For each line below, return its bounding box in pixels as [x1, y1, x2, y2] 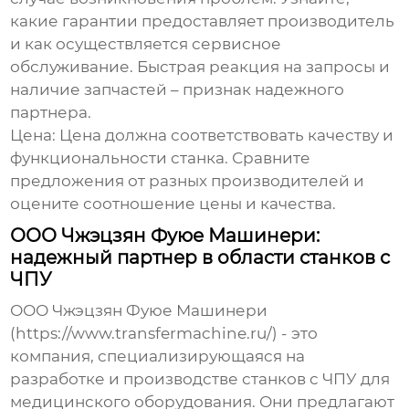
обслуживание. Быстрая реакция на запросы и [10, 58, 391, 77]
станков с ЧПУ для [242, 370, 391, 389]
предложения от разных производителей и [10, 172, 365, 191]
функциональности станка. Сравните [10, 149, 311, 168]
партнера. [10, 103, 92, 122]
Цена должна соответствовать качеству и [56, 126, 394, 145]
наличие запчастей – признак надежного [10, 80, 345, 100]
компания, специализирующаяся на [10, 347, 306, 366]
